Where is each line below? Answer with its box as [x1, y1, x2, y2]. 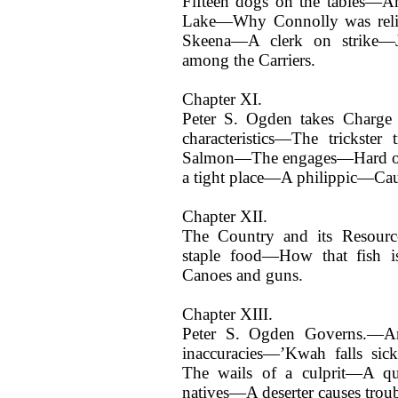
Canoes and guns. [182, 266, 303, 284]
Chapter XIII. [182, 305, 273, 323]
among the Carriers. [182, 51, 315, 69]
